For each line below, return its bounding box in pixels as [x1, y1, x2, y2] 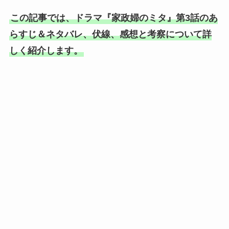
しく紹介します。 [9, 45, 83, 56]
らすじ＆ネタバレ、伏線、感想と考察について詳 [9, 29, 212, 40]
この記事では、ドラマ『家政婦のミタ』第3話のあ [10, 13, 218, 24]
